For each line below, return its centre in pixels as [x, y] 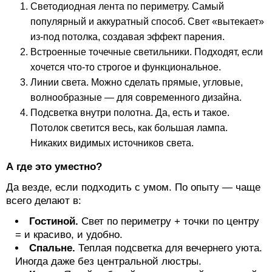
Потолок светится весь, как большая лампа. [129, 127]
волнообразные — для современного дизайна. [136, 97]
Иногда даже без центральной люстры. [108, 261]
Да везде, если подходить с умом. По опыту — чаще [133, 187]
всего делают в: [44, 200]
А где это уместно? [54, 166]
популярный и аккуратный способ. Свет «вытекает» [147, 21]
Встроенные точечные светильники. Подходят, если [147, 52]
